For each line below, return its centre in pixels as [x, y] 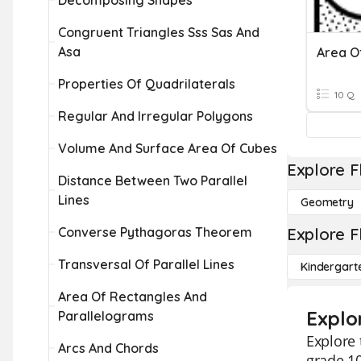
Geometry [327, 202]
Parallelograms [106, 316]
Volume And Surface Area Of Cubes [168, 148]
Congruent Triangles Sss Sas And [159, 32]
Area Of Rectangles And [133, 297]
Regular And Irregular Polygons [156, 116]
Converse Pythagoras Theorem [155, 232]
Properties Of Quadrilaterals [147, 84]
